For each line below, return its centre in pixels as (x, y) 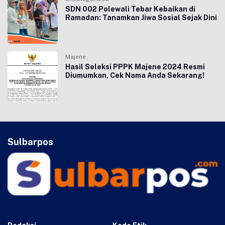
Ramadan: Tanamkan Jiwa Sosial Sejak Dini (141, 18)
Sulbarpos (30, 142)
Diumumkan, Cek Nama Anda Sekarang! (135, 75)
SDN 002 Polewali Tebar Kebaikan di (130, 9)
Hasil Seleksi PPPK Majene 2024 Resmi (135, 67)
